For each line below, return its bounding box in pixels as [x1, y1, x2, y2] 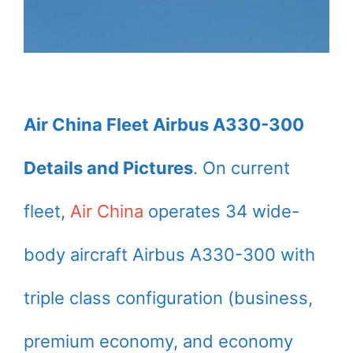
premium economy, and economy [24, 330, 293, 351]
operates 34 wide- [143, 200, 299, 221]
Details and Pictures [24, 157, 193, 178]
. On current [193, 157, 290, 178]
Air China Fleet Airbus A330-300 [24, 113, 304, 135]
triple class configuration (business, [24, 287, 313, 308]
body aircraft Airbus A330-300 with [24, 243, 315, 265]
